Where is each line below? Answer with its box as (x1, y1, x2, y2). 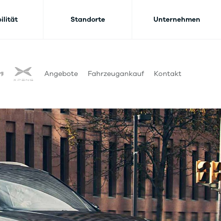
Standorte (70, 14, 105, 24)
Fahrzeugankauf (88, 69, 144, 78)
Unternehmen (153, 14, 200, 24)
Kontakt (154, 69, 182, 78)
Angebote (44, 69, 78, 78)
